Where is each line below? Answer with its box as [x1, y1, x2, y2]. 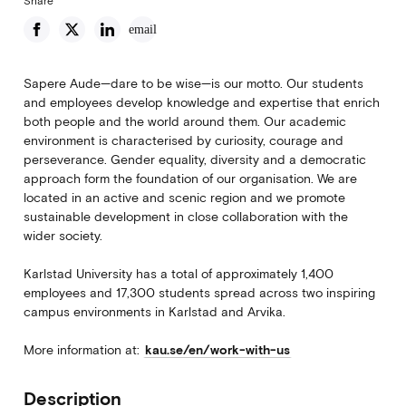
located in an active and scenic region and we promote [23, 190, 345, 206]
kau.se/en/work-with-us [144, 343, 290, 358]
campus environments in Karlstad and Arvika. [23, 304, 285, 320]
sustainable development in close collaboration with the [23, 209, 348, 225]
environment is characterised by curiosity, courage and [23, 133, 343, 149]
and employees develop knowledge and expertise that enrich [23, 95, 380, 111]
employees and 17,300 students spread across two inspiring [23, 285, 375, 301]
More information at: [23, 343, 143, 358]
